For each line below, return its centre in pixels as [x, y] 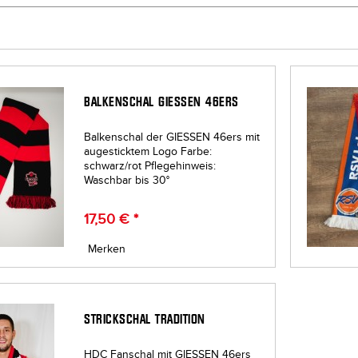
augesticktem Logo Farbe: [148, 152]
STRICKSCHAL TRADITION [145, 319]
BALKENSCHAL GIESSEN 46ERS [161, 102]
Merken [107, 249]
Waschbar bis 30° [127, 181]
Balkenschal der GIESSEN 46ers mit [172, 137]
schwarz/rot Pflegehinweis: [150, 166]
